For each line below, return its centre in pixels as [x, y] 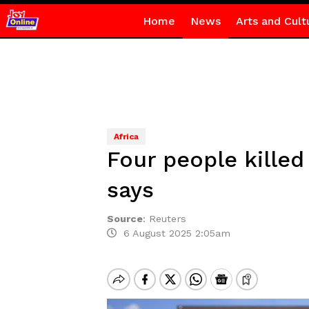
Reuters [167, 219]
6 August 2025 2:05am [173, 233]
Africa [126, 137]
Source [124, 219]
